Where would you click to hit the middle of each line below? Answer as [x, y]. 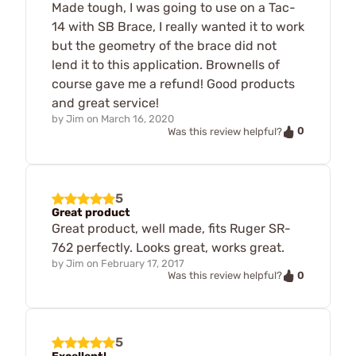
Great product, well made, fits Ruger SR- [171, 228]
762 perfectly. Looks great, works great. [168, 247]
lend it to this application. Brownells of [166, 64]
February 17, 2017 [143, 263]
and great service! [105, 103]
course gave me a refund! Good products [173, 83]
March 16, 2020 [137, 118]
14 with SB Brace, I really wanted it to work [178, 26]
